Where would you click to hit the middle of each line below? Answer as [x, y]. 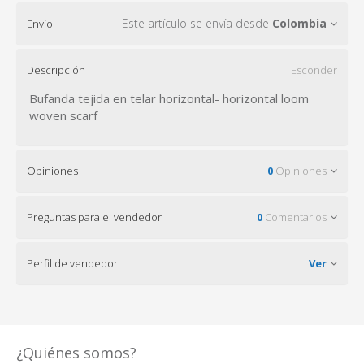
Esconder [314, 70]
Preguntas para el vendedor [94, 217]
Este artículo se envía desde [197, 24]
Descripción [56, 70]
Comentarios [295, 217]
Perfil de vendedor [72, 264]
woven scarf [63, 116]
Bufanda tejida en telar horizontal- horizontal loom [169, 99]
